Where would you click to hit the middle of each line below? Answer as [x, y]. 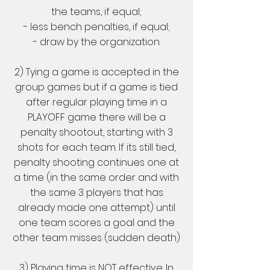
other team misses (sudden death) [96, 238]
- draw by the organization [96, 42]
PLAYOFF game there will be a [96, 117]
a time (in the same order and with [96, 177]
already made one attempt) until [96, 208]
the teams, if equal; [96, 12]
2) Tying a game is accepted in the [96, 72]
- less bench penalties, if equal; [96, 27]
